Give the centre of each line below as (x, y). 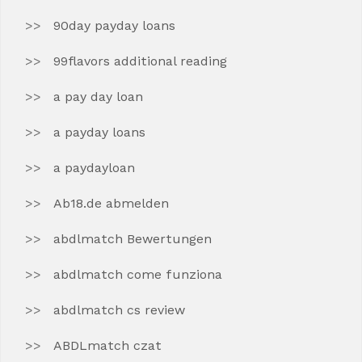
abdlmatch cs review (119, 310)
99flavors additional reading (140, 61)
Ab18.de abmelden (111, 203)
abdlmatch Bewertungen (133, 239)
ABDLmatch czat (107, 345)
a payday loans (99, 132)
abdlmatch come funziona (138, 274)
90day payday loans (114, 25)
